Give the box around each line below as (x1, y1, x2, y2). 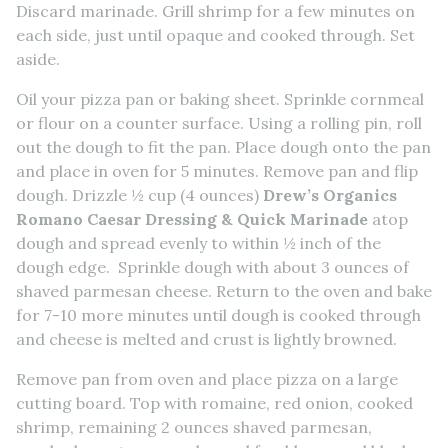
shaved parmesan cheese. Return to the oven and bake (16, 280, 432, 301)
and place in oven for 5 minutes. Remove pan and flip (16, 160, 418, 181)
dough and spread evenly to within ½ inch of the (16, 232, 381, 253)
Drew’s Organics (263, 184, 397, 205)
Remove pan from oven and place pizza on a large (16, 368, 398, 389)
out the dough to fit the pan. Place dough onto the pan (16, 136, 431, 157)
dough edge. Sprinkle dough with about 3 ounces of (16, 256, 409, 277)
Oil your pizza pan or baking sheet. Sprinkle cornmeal (16, 88, 424, 109)
